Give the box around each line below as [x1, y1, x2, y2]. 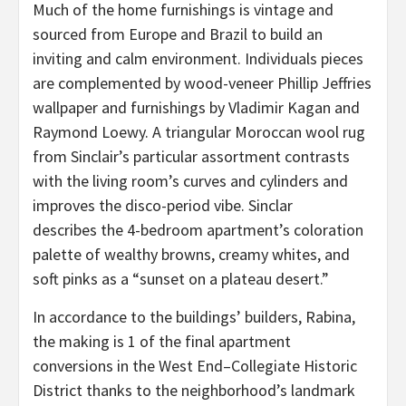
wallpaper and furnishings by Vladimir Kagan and [33, 97, 360, 119]
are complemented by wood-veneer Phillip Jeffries [33, 72, 372, 94]
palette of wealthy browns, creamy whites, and [33, 244, 350, 266]
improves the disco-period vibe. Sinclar [33, 195, 293, 217]
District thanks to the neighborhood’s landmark [33, 380, 355, 401]
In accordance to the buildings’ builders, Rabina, [33, 306, 355, 328]
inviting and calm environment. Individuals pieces [33, 48, 363, 70]
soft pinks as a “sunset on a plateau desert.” [33, 268, 333, 290]
